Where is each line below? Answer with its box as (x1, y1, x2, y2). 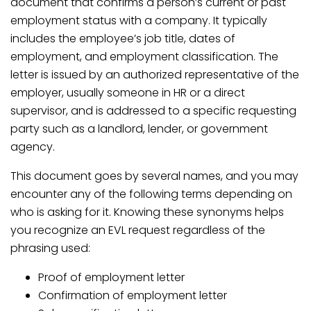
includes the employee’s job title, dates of (10, 31, 235, 47)
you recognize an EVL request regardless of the (10, 222, 265, 238)
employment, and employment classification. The (10, 49, 278, 65)
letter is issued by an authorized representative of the (10, 67, 299, 83)
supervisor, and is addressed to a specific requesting (10, 103, 296, 119)
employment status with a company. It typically (10, 12, 267, 28)
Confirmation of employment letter (38, 287, 227, 303)
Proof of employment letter (38, 269, 185, 285)
